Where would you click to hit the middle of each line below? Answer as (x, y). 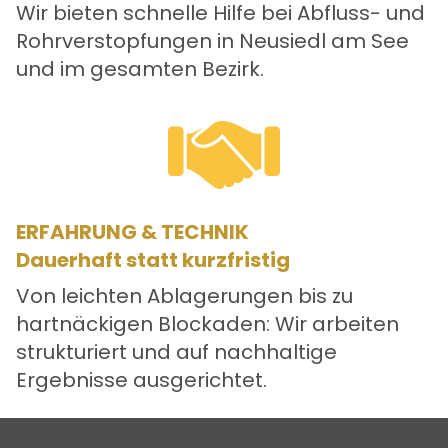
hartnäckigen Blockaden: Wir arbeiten (207, 324)
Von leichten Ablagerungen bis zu (184, 296)
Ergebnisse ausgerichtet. (141, 380)
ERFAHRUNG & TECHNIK (132, 232)
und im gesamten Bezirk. (140, 69)
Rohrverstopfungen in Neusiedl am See (212, 41)
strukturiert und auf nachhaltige (176, 352)
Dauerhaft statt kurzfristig (153, 260)
